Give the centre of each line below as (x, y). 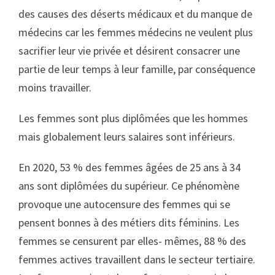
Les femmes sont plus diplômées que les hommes (133, 118)
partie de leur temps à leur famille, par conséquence (137, 69)
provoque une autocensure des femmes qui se (124, 204)
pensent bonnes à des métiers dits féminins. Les (129, 223)
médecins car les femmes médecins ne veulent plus (136, 32)
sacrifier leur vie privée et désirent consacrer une (129, 51)
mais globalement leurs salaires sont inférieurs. (127, 137)
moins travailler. (55, 87)
